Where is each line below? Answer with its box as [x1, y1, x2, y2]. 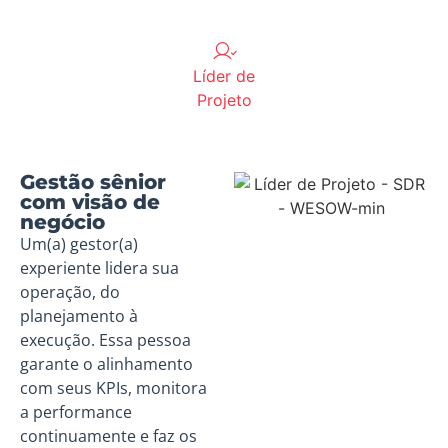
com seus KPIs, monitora [20, 377, 207, 400]
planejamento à [20, 305, 138, 328]
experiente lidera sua [20, 257, 179, 280]
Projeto [196, 90, 252, 111]
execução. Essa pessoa [20, 329, 191, 352]
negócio [20, 210, 105, 235]
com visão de [20, 190, 160, 215]
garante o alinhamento [20, 353, 193, 376]
